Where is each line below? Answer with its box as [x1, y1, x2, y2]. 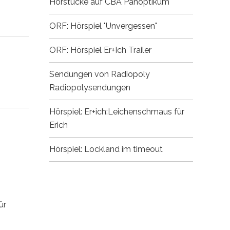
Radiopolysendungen [49, 83, 130, 92]
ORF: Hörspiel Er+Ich [49, 45, 126, 55]
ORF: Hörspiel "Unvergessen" [49, 21, 157, 31]
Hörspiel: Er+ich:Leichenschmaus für [49, 107, 184, 117]
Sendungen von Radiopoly [49, 69, 150, 79]
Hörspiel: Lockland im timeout [49, 144, 163, 154]
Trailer [126, 45, 151, 55]
